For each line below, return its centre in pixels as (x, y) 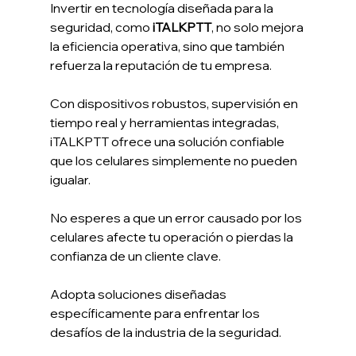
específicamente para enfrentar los (156, 313)
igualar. (70, 180)
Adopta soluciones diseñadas (139, 294)
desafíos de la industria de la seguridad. (165, 333)
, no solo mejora (258, 27)
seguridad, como (101, 27)
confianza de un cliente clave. (135, 256)
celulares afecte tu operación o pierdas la (172, 237)
